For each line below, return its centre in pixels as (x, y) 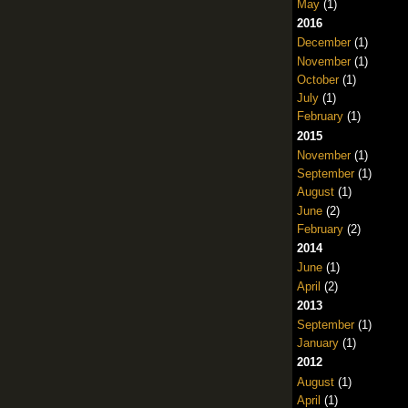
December (323, 43)
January (317, 343)
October (317, 79)
